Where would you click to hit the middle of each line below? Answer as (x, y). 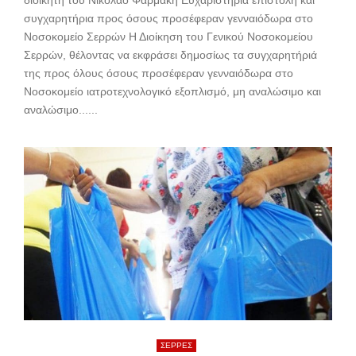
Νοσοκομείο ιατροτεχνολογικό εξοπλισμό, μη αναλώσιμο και (172, 92)
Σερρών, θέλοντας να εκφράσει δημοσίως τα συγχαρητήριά (170, 55)
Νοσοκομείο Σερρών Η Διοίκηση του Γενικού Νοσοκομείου (168, 37)
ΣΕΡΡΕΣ (176, 346)
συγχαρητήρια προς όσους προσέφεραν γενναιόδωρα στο (168, 19)
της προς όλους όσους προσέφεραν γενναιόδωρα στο (159, 74)
